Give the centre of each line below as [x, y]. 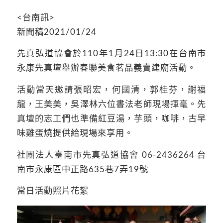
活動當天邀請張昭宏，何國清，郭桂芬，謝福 [111, 90]
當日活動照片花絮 [53, 191]
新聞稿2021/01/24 [56, 32]
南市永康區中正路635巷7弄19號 [82, 169]
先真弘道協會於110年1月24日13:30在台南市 [111, 54]
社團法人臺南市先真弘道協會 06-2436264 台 [111, 155]
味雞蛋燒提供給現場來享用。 [75, 133]
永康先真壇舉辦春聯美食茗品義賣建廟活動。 [106, 68]
